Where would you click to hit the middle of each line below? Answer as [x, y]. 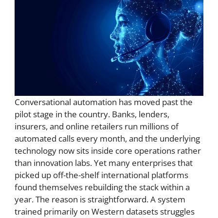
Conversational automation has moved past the [104, 102]
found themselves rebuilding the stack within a [102, 187]
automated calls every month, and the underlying [107, 138]
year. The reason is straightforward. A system [100, 199]
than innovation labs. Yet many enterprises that [104, 163]
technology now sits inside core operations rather [108, 150]
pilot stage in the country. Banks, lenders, [92, 114]
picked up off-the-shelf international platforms [101, 175]
